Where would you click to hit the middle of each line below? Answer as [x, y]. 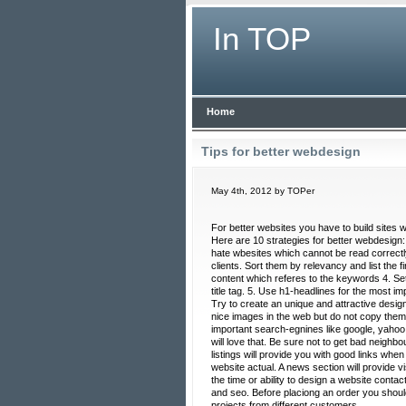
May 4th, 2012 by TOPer [262, 191]
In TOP [261, 39]
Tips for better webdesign [280, 151]
